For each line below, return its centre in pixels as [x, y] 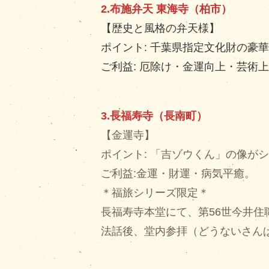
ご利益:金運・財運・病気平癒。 [178, 174]
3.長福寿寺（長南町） [154, 116]
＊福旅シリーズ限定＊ [155, 193]
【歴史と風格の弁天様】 [160, 28]
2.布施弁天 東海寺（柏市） [166, 9]
